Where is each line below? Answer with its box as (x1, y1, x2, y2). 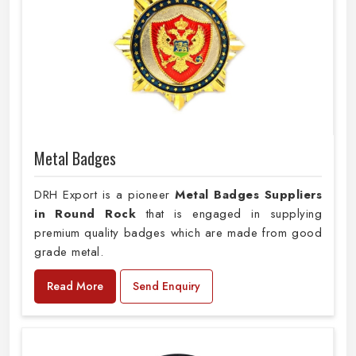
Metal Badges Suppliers (175, 185, 322, 203)
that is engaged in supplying (145, 204, 323, 222)
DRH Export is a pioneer (34, 185, 175, 203)
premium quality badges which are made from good (34, 223, 322, 242)
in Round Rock (34, 204, 146, 222)
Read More (47, 277, 103, 294)
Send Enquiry (133, 277, 200, 294)
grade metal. (34, 242, 103, 261)
